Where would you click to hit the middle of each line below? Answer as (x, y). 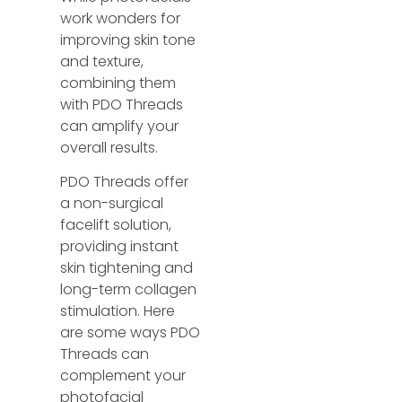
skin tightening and (127, 268)
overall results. (111, 148)
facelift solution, (116, 225)
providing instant (120, 247)
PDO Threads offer (125, 182)
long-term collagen (129, 290)
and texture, (102, 62)
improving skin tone (128, 40)
